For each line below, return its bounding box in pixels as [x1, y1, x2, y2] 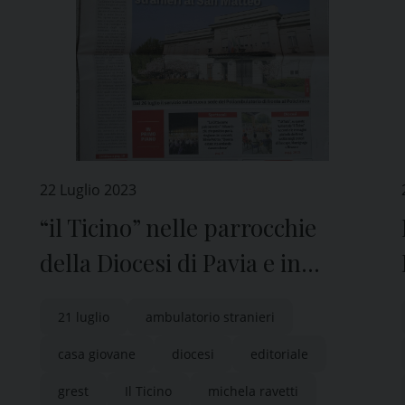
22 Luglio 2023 [40, 180, 137, 200]
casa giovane [58, 345, 136, 363]
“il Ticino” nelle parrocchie [40, 212, 316, 243]
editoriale [250, 345, 308, 363]
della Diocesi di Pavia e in [40, 247, 301, 278]
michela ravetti [208, 382, 298, 400]
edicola [40, 282, 114, 314]
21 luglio [58, 308, 109, 325]
